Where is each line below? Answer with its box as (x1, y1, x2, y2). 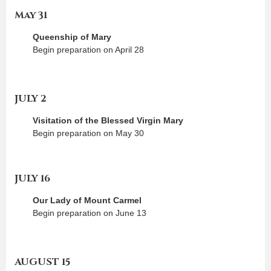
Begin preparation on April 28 (33, 44, 144, 54)
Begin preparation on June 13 (33, 207, 146, 218)
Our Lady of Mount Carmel (33, 195, 142, 205)
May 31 (15, 8, 47, 22)
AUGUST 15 (15, 255, 70, 269)
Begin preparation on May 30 (33, 128, 144, 138)
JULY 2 (15, 91, 47, 105)
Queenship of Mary (33, 31, 111, 42)
